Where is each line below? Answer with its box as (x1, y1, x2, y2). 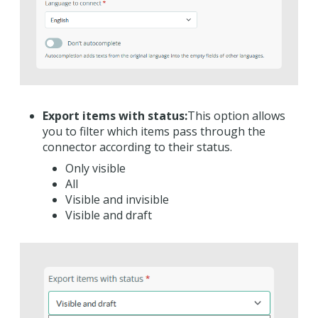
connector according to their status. (43, 138, 232, 155)
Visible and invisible (65, 191, 169, 207)
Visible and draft (65, 207, 152, 223)
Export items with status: (43, 107, 187, 124)
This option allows (187, 107, 285, 124)
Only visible (65, 160, 126, 176)
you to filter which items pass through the (43, 123, 265, 139)
